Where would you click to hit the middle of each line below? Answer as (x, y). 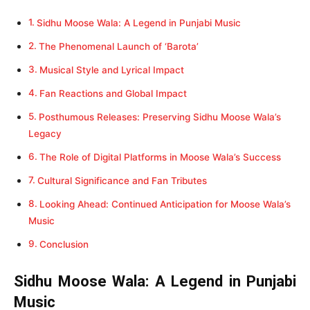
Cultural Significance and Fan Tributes (122, 181)
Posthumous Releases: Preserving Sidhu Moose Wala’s (159, 117)
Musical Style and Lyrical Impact (111, 70)
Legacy (45, 134)
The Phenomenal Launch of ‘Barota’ (118, 47)
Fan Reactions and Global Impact (113, 94)
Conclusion (64, 245)
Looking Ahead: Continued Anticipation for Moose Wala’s (165, 204)
